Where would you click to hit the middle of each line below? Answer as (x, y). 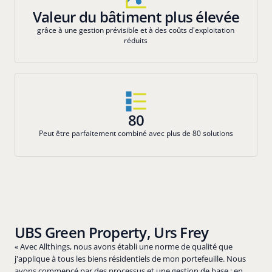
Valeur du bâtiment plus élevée (136, 16)
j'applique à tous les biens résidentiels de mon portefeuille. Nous (130, 259)
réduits (136, 40)
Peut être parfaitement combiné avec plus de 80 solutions (136, 134)
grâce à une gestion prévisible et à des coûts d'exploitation (136, 30)
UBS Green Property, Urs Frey (111, 233)
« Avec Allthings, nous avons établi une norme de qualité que (123, 247)
